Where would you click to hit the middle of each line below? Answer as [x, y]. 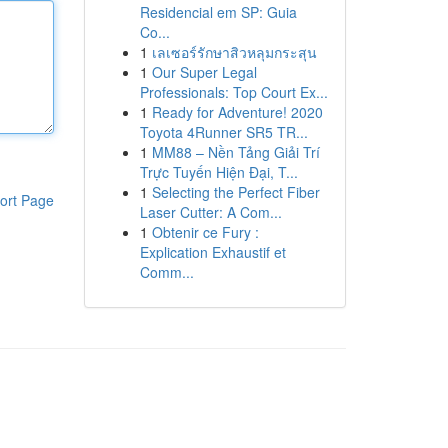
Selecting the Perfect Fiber [235, 192]
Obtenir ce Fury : [205, 232]
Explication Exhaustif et [212, 252]
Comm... [166, 272]
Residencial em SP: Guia [218, 12]
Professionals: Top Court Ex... [233, 92]
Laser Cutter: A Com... [210, 212]
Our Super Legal [204, 72]
